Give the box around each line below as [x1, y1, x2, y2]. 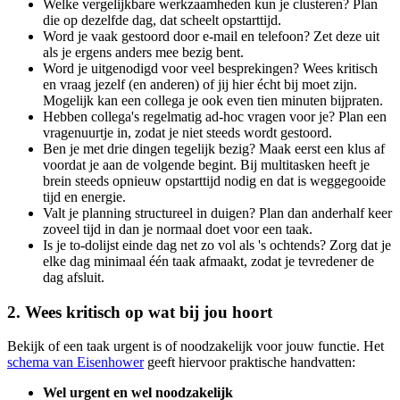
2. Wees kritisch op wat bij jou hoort [7, 302, 272, 321]
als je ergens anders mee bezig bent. [43, 44, 244, 60]
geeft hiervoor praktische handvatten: [144, 354, 355, 371]
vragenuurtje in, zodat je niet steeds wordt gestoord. [43, 124, 332, 140]
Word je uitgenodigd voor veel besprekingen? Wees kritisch [43, 60, 378, 76]
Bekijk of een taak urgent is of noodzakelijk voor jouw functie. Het [7, 338, 384, 354]
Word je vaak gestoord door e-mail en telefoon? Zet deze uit [43, 28, 379, 44]
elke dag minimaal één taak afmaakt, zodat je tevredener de [43, 253, 374, 269]
